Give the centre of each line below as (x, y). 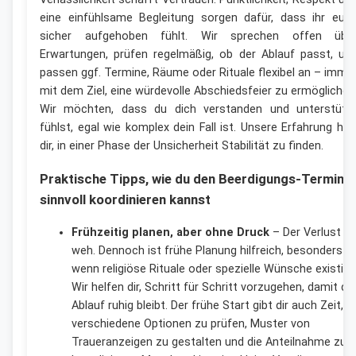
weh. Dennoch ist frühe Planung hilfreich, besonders (207, 250)
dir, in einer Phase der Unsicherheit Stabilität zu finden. (182, 146)
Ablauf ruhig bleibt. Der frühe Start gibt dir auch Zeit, (207, 305)
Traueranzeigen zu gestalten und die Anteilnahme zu (209, 342)
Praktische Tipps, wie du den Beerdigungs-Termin (192, 179)
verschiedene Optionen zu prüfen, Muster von (191, 323)
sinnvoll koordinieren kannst (125, 200)
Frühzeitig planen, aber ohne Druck (170, 232)
